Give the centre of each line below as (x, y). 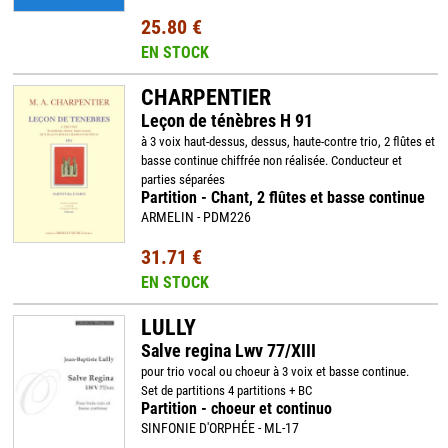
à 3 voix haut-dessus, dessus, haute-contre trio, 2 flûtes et (287, 141)
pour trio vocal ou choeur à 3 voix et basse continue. (274, 371)
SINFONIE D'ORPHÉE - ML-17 (219, 428)
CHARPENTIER (205, 97)
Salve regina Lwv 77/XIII (228, 350)
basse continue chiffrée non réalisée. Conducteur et (271, 160)
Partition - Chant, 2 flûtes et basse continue (282, 197)
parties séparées (182, 179)
